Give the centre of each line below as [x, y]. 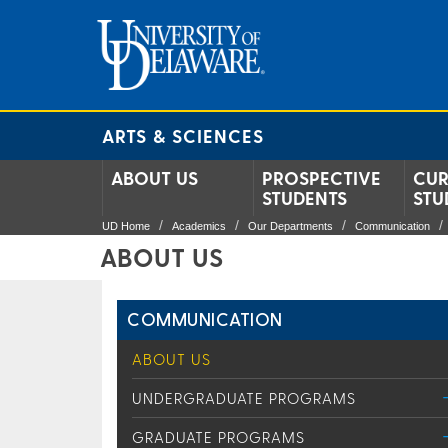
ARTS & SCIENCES [183, 135]
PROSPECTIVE [321, 177]
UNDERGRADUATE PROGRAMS [244, 398]
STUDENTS [304, 197]
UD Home [126, 226]
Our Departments [290, 226]
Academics [199, 226]
